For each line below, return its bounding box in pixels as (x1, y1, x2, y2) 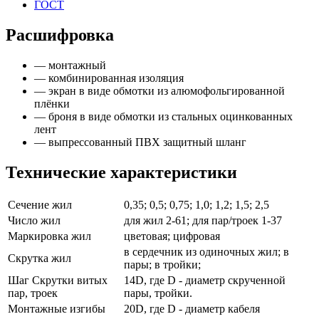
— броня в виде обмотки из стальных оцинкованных (34, 110, 293, 122)
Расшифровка (6, 26, 114, 45)
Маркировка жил (8, 229, 91, 242)
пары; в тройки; (124, 258, 201, 271)
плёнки (34, 98, 70, 110)
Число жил (8, 214, 61, 226)
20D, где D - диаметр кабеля (124, 302, 260, 315)
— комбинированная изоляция (34, 72, 184, 84)
